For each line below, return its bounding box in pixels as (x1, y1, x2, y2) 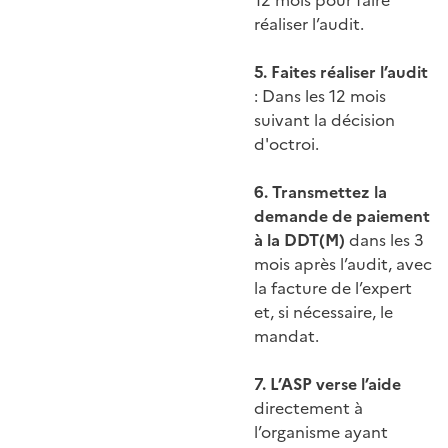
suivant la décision (254, 108, 395, 133)
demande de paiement (254, 204, 430, 229)
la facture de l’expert (254, 276, 412, 301)
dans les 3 (345, 228, 424, 253)
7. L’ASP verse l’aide (254, 372, 401, 397)
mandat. (254, 324, 319, 349)
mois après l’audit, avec (254, 252, 432, 277)
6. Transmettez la (254, 180, 387, 205)
